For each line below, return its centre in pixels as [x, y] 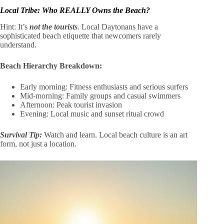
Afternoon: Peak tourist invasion [71, 104]
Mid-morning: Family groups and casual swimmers [100, 95]
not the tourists [53, 26]
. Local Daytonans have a [118, 26]
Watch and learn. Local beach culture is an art [115, 134]
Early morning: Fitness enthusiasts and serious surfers [104, 86]
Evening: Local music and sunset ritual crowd [92, 113]
